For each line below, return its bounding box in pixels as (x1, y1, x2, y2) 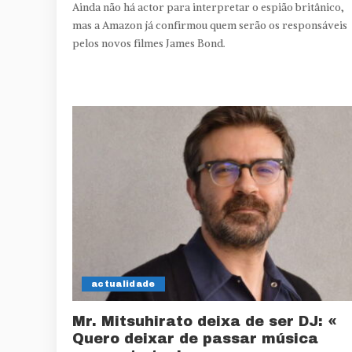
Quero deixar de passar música (72, 330, 318, 346)
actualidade (91, 278, 156, 288)
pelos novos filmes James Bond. (72, 37, 225, 51)
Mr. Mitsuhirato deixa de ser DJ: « (72, 313, 337, 329)
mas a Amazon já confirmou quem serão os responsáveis (72, 19, 347, 33)
